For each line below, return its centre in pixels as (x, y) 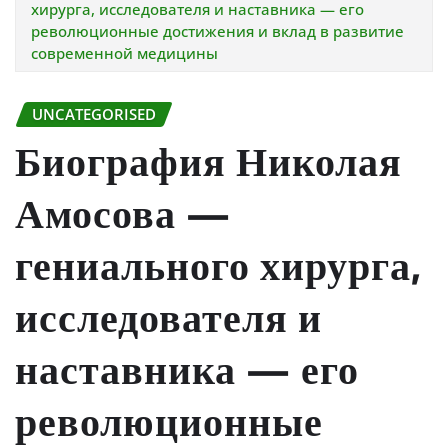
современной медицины (124, 52)
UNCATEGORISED (94, 113)
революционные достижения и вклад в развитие (217, 30)
